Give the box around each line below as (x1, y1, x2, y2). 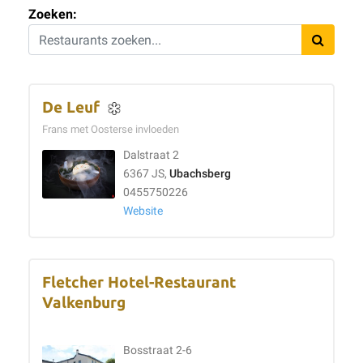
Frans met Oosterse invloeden (42, 123, 184, 135)
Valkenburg (42, 294, 126, 311)
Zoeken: (28, 6, 77, 22)
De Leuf (42, 99, 100, 116)
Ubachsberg (169, 167, 231, 181)
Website (123, 204, 163, 218)
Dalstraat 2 (123, 148, 179, 162)
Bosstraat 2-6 (123, 344, 192, 357)
